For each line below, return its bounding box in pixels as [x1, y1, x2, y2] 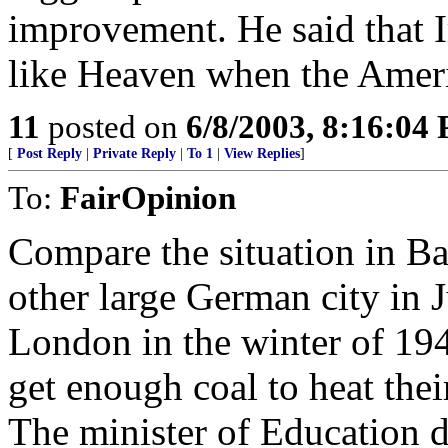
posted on [40, 108, 186, 145]
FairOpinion [60, 179, 236, 216]
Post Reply [17, 146, 82, 161]
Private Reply [93, 146, 176, 161]
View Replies [224, 146, 300, 161]
